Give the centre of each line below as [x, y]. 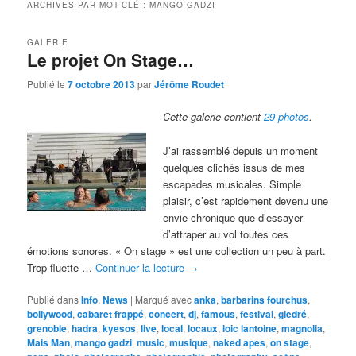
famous [219, 313]
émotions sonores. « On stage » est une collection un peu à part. [177, 250]
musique [189, 342]
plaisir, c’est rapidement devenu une [246, 200]
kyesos [120, 328]
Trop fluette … [62, 267]
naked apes [240, 342]
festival [257, 313]
